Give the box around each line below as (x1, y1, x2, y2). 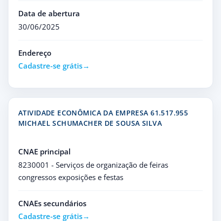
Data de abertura (18, 8, 80, 18)
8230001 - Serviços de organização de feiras (18, 160, 168, 170)
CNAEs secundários (18, 198, 86, 208)
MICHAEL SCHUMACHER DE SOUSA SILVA (18, 118, 162, 128)
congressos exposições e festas (18, 172, 123, 182)
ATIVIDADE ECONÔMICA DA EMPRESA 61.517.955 (18, 108, 188, 117)
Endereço (18, 48, 51, 58)
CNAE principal (18, 147, 71, 156)
